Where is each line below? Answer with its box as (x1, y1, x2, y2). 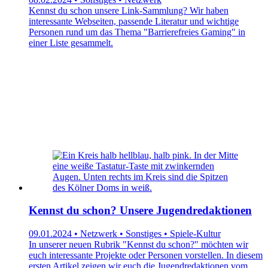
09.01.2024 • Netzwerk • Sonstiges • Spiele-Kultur (29, 228, 221, 239)
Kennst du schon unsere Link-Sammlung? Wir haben (29, 5, 229, 16)
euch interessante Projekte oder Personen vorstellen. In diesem (29, 249, 263, 260)
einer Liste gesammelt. (29, 37, 113, 48)
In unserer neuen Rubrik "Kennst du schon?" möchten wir (29, 239, 248, 249)
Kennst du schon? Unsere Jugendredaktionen (29, 204, 252, 217)
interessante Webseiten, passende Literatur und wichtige (29, 16, 239, 26)
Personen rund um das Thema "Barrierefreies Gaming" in (29, 26, 245, 37)
